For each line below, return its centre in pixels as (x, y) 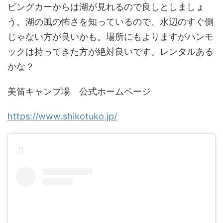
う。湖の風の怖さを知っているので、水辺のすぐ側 (111, 22)
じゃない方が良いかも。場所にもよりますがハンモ (111, 37)
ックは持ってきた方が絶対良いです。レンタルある (111, 52)
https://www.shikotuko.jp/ (62, 116)
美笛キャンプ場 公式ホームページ (79, 91)
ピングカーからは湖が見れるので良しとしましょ (106, 7)
